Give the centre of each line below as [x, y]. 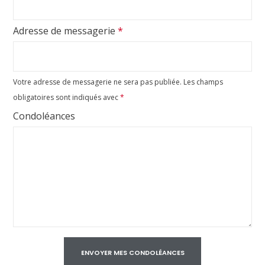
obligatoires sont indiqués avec [67, 98]
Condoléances [44, 116]
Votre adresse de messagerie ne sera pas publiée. [98, 82]
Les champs [203, 82]
